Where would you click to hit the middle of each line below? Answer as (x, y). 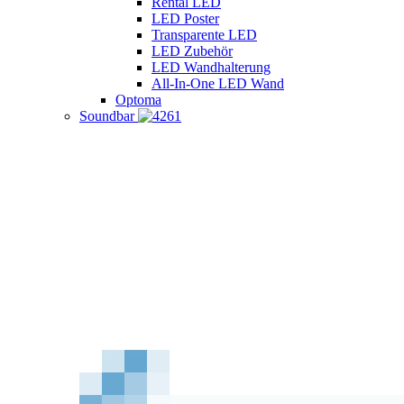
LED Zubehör (192, 51)
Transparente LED (204, 35)
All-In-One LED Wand (218, 83)
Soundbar (107, 116)
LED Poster (185, 18)
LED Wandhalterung (211, 67)
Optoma (138, 100)
